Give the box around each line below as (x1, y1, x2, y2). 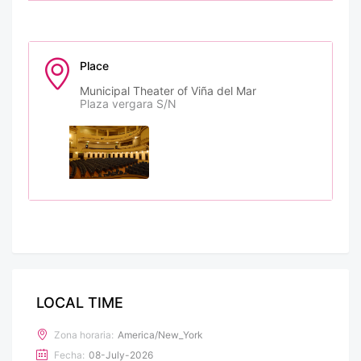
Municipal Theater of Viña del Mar (80, 84, 256, 98)
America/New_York (118, 329, 203, 342)
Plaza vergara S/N (80, 97, 176, 111)
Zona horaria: (54, 329, 114, 342)
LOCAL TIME (36, 294, 123, 312)
